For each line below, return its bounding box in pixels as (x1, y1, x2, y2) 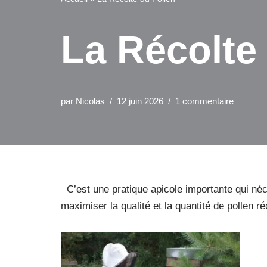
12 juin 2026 (117, 95, 163, 106)
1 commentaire (175, 95, 234, 106)
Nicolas (76, 95, 105, 106)
